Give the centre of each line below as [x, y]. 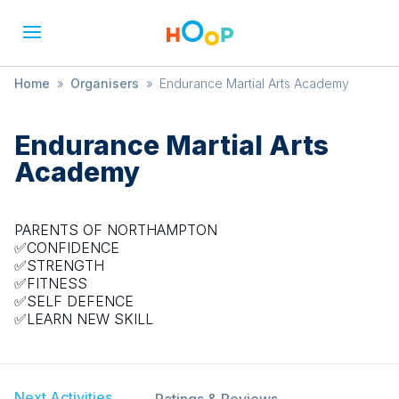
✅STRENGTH [59, 265]
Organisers [105, 83]
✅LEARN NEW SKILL [84, 319]
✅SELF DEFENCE [74, 301]
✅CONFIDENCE [67, 248]
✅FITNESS [51, 283]
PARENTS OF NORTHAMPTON [116, 230]
